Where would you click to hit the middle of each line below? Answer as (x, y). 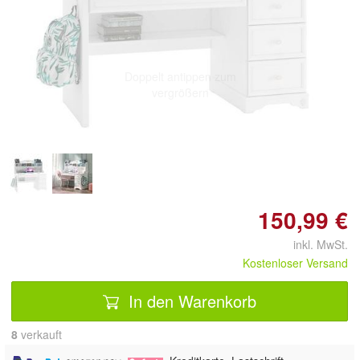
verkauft (40, 335)
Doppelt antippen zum (180, 77)
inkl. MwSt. (314, 245)
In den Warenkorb (190, 301)
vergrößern (180, 93)
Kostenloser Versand (295, 263)
